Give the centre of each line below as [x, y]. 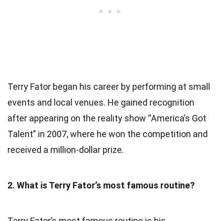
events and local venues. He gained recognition [101, 102]
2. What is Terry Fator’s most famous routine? [101, 185]
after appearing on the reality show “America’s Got [107, 118]
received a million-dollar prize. [66, 149]
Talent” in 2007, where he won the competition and [108, 134]
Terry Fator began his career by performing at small [109, 86]
